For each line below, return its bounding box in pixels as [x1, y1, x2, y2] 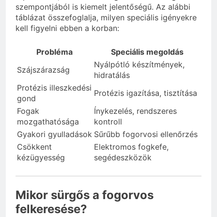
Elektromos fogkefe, [94, 142, 169, 152]
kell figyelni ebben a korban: [15, 23, 119, 33]
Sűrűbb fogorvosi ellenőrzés [94, 129, 198, 139]
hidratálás [94, 70, 130, 80]
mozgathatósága [17, 117, 79, 127]
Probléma [36, 47, 73, 57]
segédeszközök [94, 153, 152, 163]
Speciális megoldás [110, 47, 184, 57]
